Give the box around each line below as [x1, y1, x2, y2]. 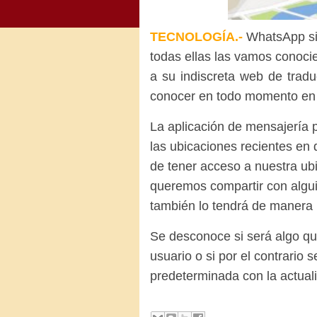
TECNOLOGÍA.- [150, 30, 243, 44]
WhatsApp [246, 30, 306, 44]
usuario [150, 249, 192, 263]
